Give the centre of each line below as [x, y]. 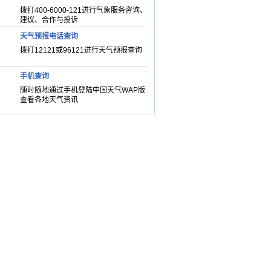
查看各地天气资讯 [49, 100]
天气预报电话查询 [49, 36]
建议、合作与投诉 [49, 20]
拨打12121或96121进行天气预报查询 [81, 50]
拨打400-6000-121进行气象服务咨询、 [83, 10]
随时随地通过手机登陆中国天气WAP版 [82, 90]
